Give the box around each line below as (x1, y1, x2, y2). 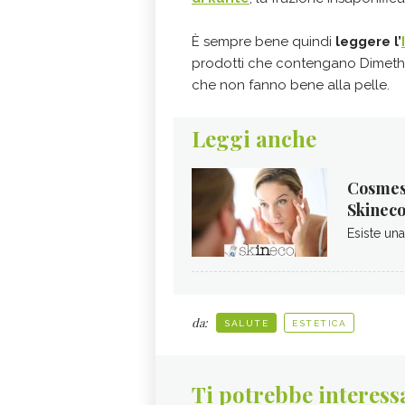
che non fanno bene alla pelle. (192, 76, 390, 93)
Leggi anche (192, 123, 316, 153)
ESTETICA (292, 317, 346, 328)
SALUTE (224, 317, 268, 328)
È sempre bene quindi (192, 33, 332, 50)
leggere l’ (332, 33, 401, 50)
